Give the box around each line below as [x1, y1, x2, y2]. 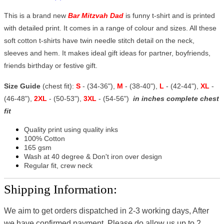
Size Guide [4, 81, 40, 90]
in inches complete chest [133, 94, 219, 102]
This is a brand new [4, 11, 66, 19]
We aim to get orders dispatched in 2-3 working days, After [4, 206, 209, 215]
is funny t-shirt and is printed [125, 11, 215, 19]
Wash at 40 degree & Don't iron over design [24, 152, 162, 160]
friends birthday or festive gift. [4, 61, 97, 69]
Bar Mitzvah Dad [66, 11, 125, 19]
